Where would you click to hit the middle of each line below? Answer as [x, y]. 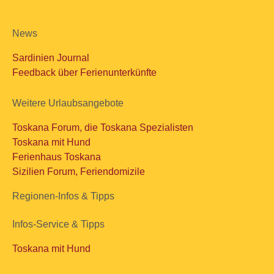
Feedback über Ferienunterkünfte [84, 72]
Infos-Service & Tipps [58, 224]
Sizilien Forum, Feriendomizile [79, 171]
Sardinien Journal [51, 57]
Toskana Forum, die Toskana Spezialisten [103, 127]
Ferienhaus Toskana [57, 157]
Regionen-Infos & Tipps [63, 196]
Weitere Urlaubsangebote [68, 103]
